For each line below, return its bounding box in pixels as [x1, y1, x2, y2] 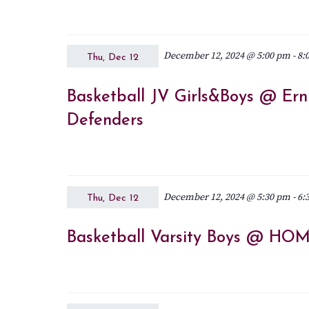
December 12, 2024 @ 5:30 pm [163, 190, 290, 203]
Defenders [66, 112, 143, 129]
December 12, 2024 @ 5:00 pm [163, 50, 290, 63]
